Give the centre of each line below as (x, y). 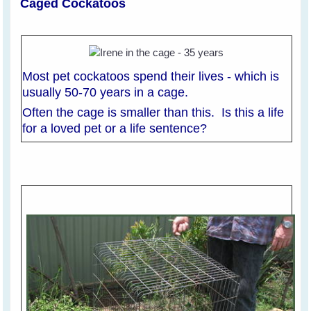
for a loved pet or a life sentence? (114, 128)
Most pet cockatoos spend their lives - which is (150, 76)
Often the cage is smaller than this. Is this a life (153, 112)
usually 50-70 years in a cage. (107, 92)
